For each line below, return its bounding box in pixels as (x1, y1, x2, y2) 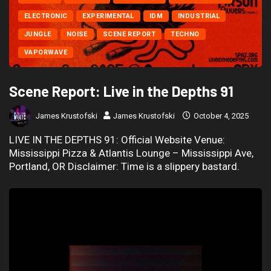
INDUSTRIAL (178, 12, 220, 21)
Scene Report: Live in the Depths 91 (9, 82, 233, 100)
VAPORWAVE (24, 48, 67, 57)
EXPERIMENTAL (82, 12, 134, 21)
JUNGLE (24, 30, 51, 39)
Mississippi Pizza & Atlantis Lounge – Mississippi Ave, (9, 147, 253, 160)
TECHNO (171, 30, 200, 39)
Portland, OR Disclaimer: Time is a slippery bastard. (9, 160, 240, 173)
